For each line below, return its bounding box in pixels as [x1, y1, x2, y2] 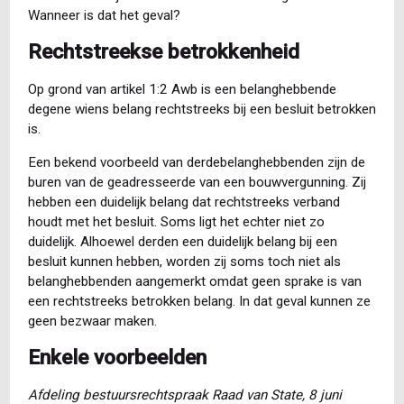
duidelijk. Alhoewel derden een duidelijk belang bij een [27, 234, 337, 251]
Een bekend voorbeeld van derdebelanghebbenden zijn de [27, 154, 365, 171]
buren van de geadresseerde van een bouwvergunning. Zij [27, 174, 366, 191]
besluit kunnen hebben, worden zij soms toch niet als [27, 253, 341, 271]
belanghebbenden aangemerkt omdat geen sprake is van [27, 273, 362, 290]
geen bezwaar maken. [27, 313, 157, 330]
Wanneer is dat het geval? [27, 7, 180, 24]
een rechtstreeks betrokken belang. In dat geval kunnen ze [27, 293, 371, 310]
